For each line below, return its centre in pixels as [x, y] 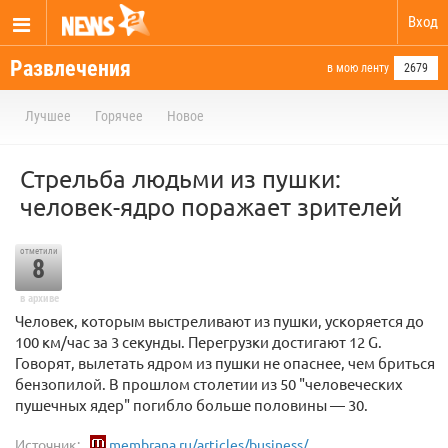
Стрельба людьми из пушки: [180, 178]
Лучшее [48, 116]
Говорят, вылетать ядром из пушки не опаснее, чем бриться [225, 362]
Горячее [119, 116]
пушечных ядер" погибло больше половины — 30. [191, 404]
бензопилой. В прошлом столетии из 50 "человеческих [209, 383]
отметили [38, 251]
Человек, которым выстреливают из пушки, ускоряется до [219, 320]
